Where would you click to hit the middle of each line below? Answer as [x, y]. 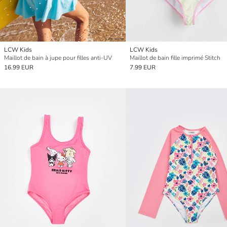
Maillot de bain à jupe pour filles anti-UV [58, 58]
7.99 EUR [143, 67]
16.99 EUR [19, 67]
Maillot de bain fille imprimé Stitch [175, 58]
